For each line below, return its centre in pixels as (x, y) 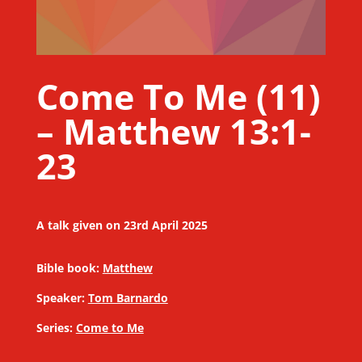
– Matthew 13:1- (173, 132)
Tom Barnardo (128, 298)
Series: (54, 328)
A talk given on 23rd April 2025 (122, 225)
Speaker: (60, 298)
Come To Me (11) (178, 97)
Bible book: (67, 268)
